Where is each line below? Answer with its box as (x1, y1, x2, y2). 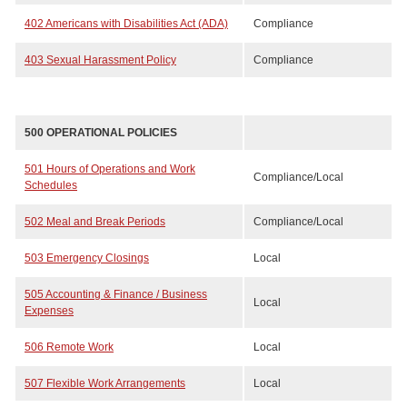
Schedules (25, 179, 77, 192)
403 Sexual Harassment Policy (25, 54, 176, 66)
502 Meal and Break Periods (25, 215, 165, 228)
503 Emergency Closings (25, 252, 149, 264)
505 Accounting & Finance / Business (25, 288, 207, 301)
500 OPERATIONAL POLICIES (25, 126, 177, 139)
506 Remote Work (25, 341, 114, 353)
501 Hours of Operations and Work (25, 163, 195, 175)
